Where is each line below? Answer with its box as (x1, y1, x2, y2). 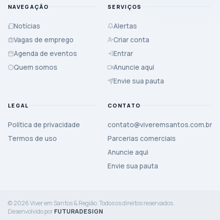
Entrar (113, 49, 133, 58)
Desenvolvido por (8, 207, 54, 216)
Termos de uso (8, 134, 57, 143)
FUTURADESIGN (54, 207, 103, 216)
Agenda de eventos (14, 49, 77, 58)
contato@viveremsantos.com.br (108, 120, 212, 129)
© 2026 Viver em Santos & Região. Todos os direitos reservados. (8, 198, 174, 207)
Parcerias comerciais (108, 134, 176, 143)
